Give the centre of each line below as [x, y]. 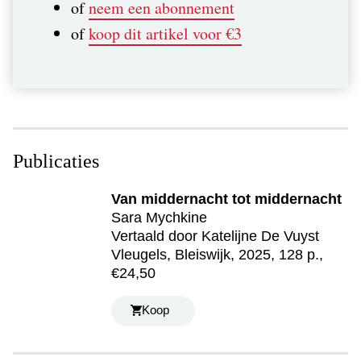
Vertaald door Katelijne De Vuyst [216, 236]
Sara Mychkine [160, 217]
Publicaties [56, 161]
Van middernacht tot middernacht [227, 199]
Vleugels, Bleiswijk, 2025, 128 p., [218, 254]
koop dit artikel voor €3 [165, 33]
